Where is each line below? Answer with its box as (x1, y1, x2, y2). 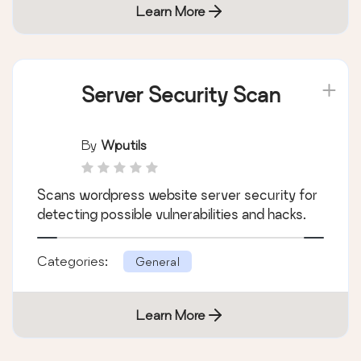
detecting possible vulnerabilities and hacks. (37, 205, 306, 222)
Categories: (37, 252, 111, 268)
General (135, 254, 180, 268)
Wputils (101, 136, 147, 152)
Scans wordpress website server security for (37, 186, 317, 202)
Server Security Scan (81, 82, 280, 106)
